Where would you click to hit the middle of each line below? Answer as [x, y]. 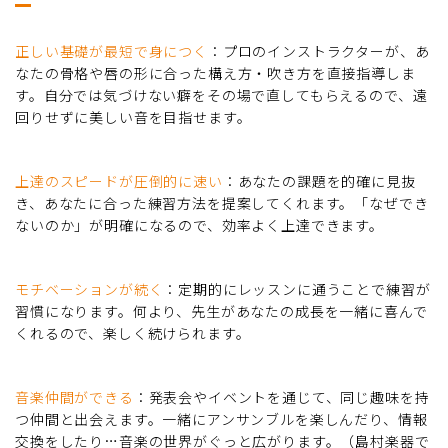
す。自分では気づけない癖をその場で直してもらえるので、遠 [221, 94]
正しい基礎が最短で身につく [111, 50]
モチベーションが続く [89, 288]
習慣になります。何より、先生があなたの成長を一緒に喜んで [221, 310]
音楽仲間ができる [74, 396]
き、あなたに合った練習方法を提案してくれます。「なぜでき [222, 202]
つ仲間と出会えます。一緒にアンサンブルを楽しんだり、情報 [221, 418]
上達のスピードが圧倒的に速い [119, 180]
